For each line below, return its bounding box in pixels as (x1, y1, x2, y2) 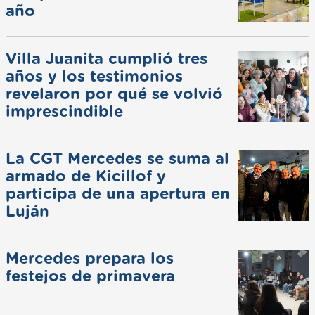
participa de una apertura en (6, 186, 230, 202)
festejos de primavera (6, 268, 175, 284)
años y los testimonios (6, 68, 183, 84)
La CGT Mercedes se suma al (6, 150, 229, 167)
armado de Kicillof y (6, 168, 166, 184)
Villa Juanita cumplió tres (6, 51, 207, 67)
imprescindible (6, 103, 123, 120)
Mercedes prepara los (6, 250, 174, 266)
